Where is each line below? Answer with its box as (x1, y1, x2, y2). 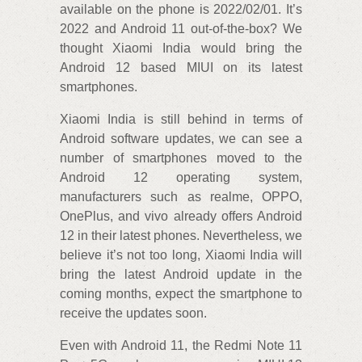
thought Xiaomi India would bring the (60, 41, 302, 56)
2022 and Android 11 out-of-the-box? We (60, 22, 302, 36)
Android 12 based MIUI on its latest (60, 61, 302, 75)
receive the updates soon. (60, 306, 207, 321)
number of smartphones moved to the (60, 151, 302, 166)
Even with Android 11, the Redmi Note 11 (60, 339, 302, 353)
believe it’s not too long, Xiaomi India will (60, 248, 302, 263)
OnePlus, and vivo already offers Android (60, 209, 302, 224)
